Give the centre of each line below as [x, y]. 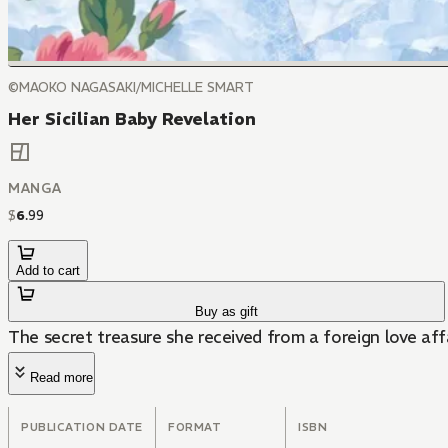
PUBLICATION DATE [82, 427]
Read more [61, 378]
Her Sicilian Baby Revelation [132, 119]
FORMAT [195, 427]
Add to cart [48, 271]
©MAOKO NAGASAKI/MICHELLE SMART [131, 87]
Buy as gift [227, 312]
